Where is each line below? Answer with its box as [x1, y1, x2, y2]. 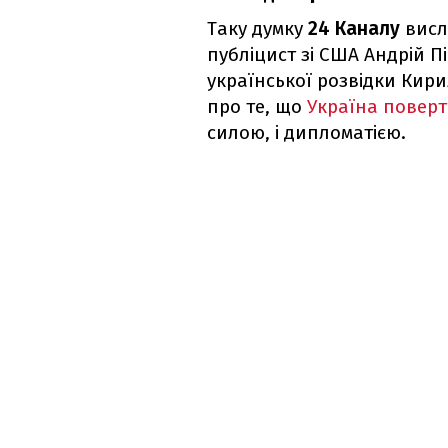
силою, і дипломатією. [207, 121, 406, 145]
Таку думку [207, 17, 308, 41]
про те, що [207, 95, 302, 119]
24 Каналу [308, 17, 400, 41]
